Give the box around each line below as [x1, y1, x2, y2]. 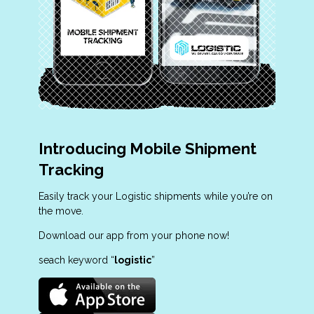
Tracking [38, 160, 104, 179]
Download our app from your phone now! [38, 229, 229, 241]
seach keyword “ [38, 254, 114, 266]
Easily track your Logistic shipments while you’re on [38, 190, 273, 202]
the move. [38, 205, 83, 217]
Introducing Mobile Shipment [38, 139, 257, 158]
